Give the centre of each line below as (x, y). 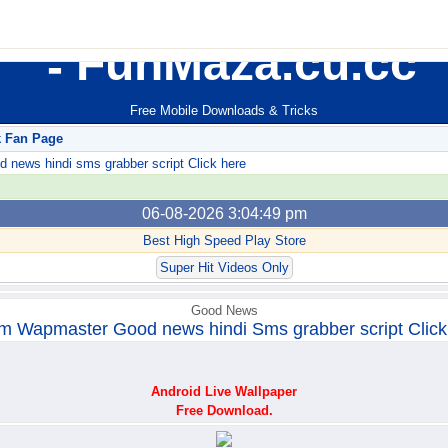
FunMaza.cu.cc (240, 63)
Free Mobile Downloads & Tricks (224, 111)
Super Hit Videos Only (224, 268)
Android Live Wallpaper (224, 392)
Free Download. (224, 411)
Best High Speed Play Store (224, 241)
